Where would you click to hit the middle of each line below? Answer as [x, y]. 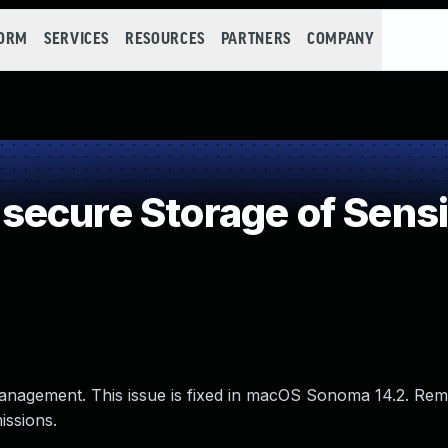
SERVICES [76, 39]
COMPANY [340, 39]
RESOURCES [165, 39]
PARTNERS [255, 39]
